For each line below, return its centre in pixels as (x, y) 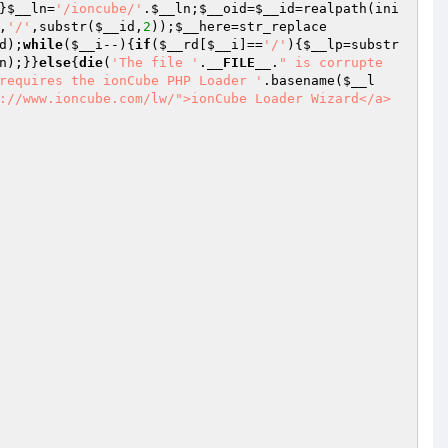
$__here (203, 26)
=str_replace (279, 26)
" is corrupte (331, 62)
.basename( (303, 80)
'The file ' (155, 62)
